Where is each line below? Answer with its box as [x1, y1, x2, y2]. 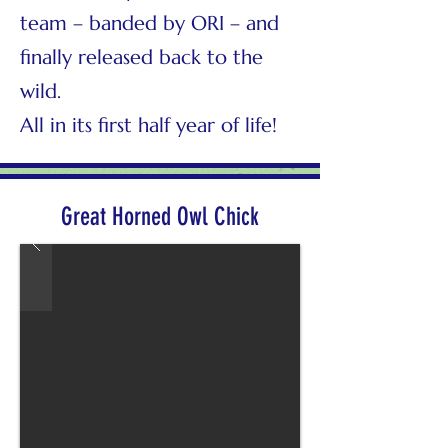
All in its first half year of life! [20, 113, 277, 138]
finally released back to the [20, 45, 263, 70]
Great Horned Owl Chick [61, 202, 259, 231]
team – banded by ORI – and [20, 11, 279, 36]
